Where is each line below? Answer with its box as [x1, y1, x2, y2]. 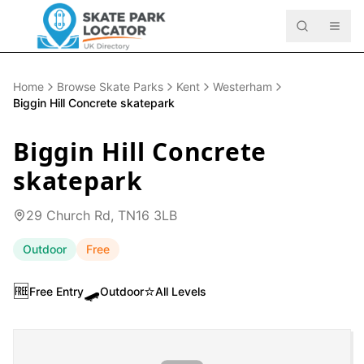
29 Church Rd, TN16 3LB [26, 207, 177, 223]
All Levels [155, 284, 206, 298]
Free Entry [29, 284, 84, 298]
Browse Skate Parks [57, 80, 163, 93]
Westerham [213, 80, 272, 93]
